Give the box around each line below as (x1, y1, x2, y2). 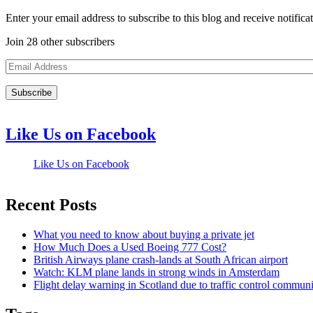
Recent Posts (6, 195, 96, 214)
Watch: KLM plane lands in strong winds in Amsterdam (34, 265, 279, 278)
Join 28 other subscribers (6, 36, 115, 48)
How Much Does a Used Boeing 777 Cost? (34, 240, 226, 253)
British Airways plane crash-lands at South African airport (34, 253, 288, 265)
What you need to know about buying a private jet (34, 228, 254, 240)
